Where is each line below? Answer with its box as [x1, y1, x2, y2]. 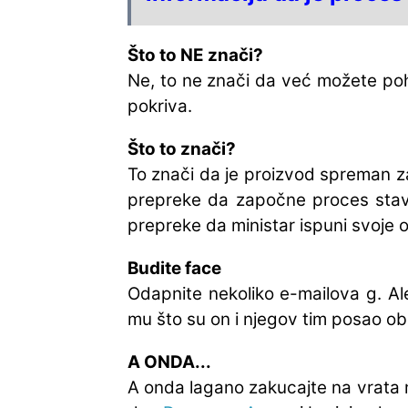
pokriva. [127, 95, 192, 117]
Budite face [127, 257, 221, 279]
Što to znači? [127, 138, 236, 159]
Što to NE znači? [127, 44, 263, 66]
